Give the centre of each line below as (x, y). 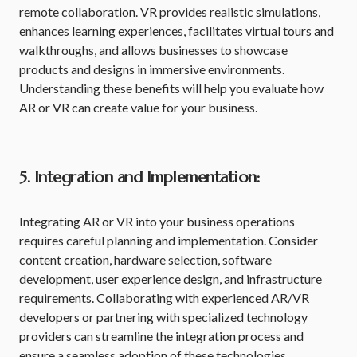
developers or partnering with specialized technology (163, 317)
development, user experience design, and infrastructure (171, 279)
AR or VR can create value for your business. (138, 107)
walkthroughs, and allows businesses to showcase (153, 50)
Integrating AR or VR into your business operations (157, 221)
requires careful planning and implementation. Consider (169, 240)
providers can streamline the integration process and (161, 336)
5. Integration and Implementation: (139, 177)
